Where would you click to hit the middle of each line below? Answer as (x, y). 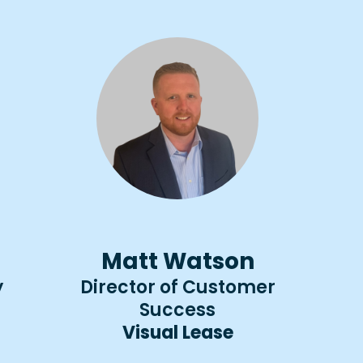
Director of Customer (177, 287)
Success (177, 310)
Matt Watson (177, 261)
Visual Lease (177, 332)
